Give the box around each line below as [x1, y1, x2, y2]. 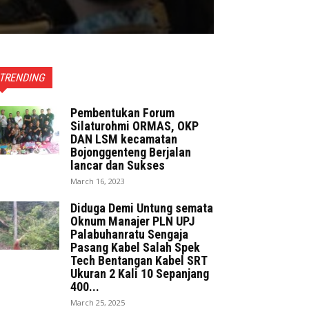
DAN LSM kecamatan [70, 131, 177, 146]
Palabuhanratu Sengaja [70, 226, 188, 241]
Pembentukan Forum [70, 105, 175, 120]
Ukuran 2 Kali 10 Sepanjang [70, 266, 209, 281]
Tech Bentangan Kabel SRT [70, 252, 208, 268]
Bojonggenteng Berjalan [70, 144, 191, 159]
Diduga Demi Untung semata [70, 200, 213, 215]
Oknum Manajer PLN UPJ [70, 213, 195, 228]
